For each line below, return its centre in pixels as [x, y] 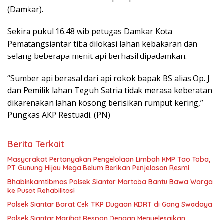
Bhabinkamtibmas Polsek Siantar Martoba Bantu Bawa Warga [110, 182]
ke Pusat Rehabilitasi [42, 191]
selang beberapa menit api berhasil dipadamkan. [97, 56]
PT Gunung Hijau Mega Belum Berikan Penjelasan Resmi [98, 168]
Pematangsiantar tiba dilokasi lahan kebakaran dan [102, 44]
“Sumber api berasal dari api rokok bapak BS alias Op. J [109, 78]
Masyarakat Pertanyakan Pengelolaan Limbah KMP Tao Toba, [109, 159]
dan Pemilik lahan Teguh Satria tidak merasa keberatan [110, 91]
